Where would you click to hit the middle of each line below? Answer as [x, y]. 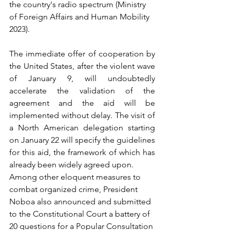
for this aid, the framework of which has [82, 152]
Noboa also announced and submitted [81, 202]
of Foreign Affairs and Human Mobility [80, 17]
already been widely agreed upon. [71, 165]
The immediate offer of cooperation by [82, 54]
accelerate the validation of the [82, 91]
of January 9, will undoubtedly [82, 78]
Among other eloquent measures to [76, 177]
